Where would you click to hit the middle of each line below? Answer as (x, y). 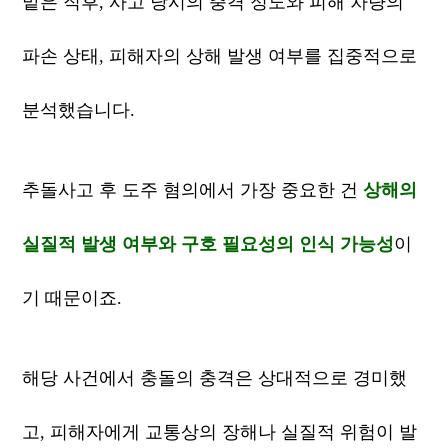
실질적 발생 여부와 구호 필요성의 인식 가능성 (208, 244)
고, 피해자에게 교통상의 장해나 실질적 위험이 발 (220, 432)
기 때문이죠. (72, 298)
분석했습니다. (79, 110)
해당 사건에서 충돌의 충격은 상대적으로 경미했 (215, 378)
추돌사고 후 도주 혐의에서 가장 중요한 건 (193, 190)
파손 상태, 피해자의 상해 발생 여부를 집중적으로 (220, 56)
